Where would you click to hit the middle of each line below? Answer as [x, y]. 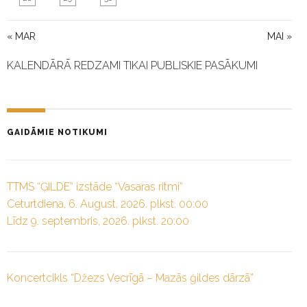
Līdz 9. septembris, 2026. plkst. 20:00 [98, 221]
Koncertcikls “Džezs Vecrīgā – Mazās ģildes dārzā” [130, 278]
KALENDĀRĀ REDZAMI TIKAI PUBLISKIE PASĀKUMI [132, 65]
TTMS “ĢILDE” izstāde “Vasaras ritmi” [95, 186]
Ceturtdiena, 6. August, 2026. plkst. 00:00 [108, 204]
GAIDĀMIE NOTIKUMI [57, 132]
